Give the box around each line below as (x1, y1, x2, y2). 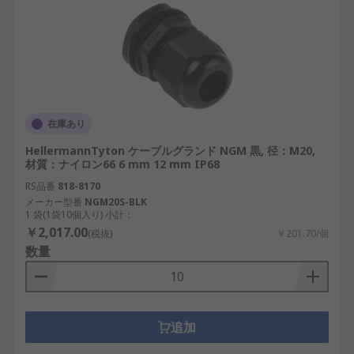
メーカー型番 (25, 195, 82, 209)
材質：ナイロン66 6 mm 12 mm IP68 (25, 156, 220, 171)
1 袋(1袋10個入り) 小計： (25, 208, 134, 221)
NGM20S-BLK (85, 195, 147, 209)
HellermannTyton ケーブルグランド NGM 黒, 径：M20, (25, 143, 315, 158)
